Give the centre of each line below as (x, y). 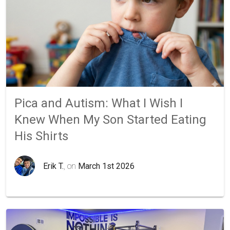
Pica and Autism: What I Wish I (99, 103)
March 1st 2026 (106, 166)
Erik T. (53, 166)
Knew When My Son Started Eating (110, 120)
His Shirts (41, 136)
